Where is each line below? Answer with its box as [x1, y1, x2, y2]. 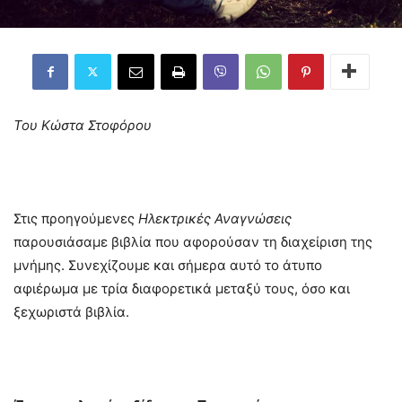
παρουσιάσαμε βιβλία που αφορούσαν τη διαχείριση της [13, 232, 372, 250]
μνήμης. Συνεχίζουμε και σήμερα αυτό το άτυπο [13, 256, 322, 274]
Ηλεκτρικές [138, 209, 211, 227]
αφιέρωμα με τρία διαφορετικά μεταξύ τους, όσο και [13, 279, 350, 297]
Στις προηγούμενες [13, 209, 138, 227]
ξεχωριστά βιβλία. [13, 302, 129, 320]
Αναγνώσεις [214, 209, 292, 227]
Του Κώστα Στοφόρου [13, 116, 152, 134]
